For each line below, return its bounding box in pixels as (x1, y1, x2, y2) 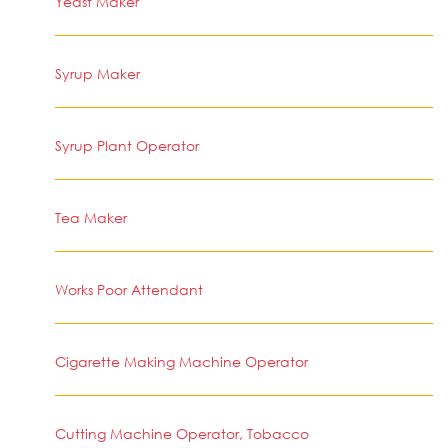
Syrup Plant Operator (55, 136, 199, 155)
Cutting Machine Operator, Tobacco (55, 424, 309, 443)
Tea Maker (55, 208, 127, 227)
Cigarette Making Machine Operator (55, 352, 308, 371)
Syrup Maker (55, 64, 140, 83)
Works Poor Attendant (55, 280, 203, 299)
